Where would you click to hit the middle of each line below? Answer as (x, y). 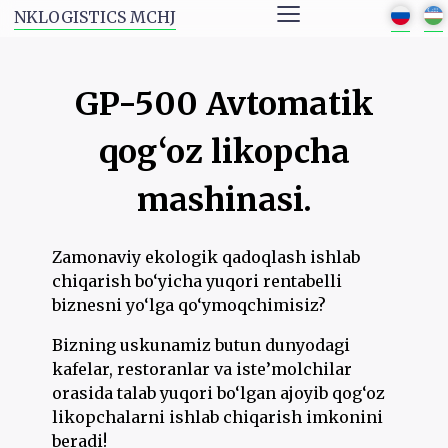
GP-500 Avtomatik (224, 104)
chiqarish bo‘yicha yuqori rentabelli (197, 281)
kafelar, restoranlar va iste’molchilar (202, 369)
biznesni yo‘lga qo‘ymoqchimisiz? (189, 305)
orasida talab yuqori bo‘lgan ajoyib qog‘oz (219, 393)
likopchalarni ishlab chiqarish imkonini (218, 417)
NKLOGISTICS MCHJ (94, 17)
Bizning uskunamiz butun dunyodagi (201, 345)
